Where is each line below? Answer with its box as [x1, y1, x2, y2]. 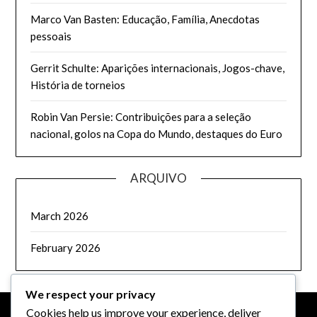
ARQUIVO [130, 171, 187, 186]
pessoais [30, 30, 72, 43]
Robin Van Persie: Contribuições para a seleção [30, 110, 252, 124]
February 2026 [30, 241, 101, 255]
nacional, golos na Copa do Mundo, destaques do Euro [30, 127, 283, 141]
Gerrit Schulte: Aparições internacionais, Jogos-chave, [30, 62, 285, 75]
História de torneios [30, 79, 126, 92]
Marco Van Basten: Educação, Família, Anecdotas [30, 13, 260, 26]
